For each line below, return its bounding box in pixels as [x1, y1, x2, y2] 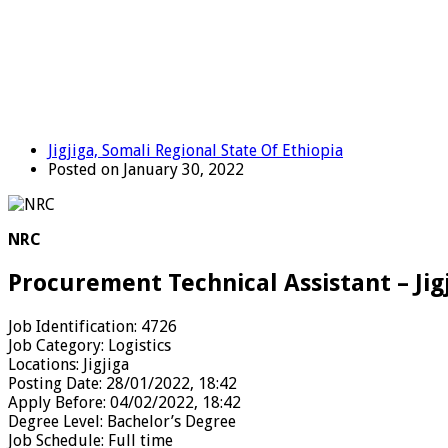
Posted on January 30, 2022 [48, 159, 244, 179]
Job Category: [8, 335, 108, 355]
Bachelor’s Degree [107, 411, 236, 431]
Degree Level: [8, 411, 107, 431]
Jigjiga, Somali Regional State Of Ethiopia [48, 140, 343, 160]
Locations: [8, 354, 83, 374]
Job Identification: [8, 316, 141, 336]
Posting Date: [8, 373, 106, 393]
